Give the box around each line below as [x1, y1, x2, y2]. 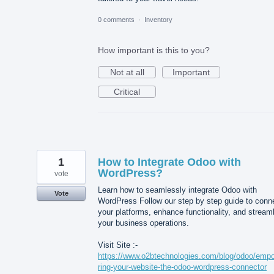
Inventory [144, 16, 172, 24]
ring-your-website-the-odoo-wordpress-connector [98, 262, 267, 272]
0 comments [98, 16, 135, 24]
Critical [114, 87, 140, 97]
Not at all [109, 67, 144, 78]
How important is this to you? [98, 45, 210, 56]
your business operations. [98, 218, 189, 228]
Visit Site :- [98, 240, 138, 250]
